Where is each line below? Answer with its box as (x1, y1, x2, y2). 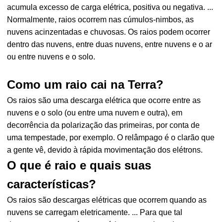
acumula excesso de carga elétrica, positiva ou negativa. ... (7, 3, 214, 11)
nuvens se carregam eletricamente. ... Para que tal (7, 208, 183, 217)
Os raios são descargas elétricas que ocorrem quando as (7, 196, 207, 204)
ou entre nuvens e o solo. (7, 53, 96, 61)
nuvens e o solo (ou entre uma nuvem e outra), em (7, 109, 183, 117)
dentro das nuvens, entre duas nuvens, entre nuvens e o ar (7, 40, 213, 49)
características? (7, 177, 97, 191)
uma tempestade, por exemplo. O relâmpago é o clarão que (7, 133, 215, 142)
